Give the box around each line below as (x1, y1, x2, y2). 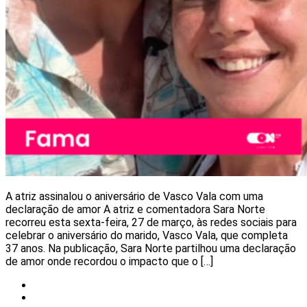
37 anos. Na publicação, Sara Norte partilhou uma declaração (5, 242, 296, 256)
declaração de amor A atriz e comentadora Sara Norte (5, 203, 265, 217)
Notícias (33, 279, 69, 291)
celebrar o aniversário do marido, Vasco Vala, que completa (5, 229, 288, 243)
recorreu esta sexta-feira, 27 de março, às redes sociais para (5, 216, 297, 230)
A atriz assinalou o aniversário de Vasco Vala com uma (5, 190, 263, 204)
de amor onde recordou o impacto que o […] (5, 255, 213, 269)
